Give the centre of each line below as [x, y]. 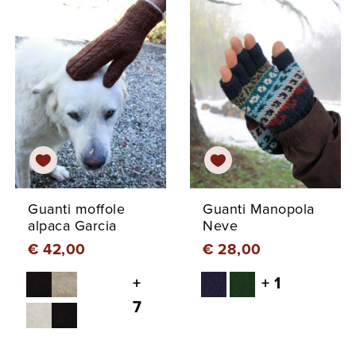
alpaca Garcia [72, 225]
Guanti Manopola [259, 209]
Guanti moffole [76, 209]
